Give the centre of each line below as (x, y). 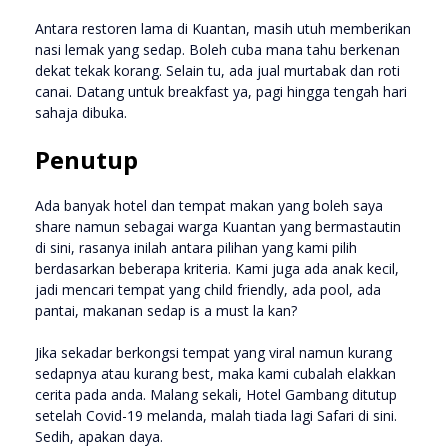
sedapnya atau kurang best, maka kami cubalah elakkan (215, 373)
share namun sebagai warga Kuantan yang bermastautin (218, 226)
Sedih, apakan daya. (101, 436)
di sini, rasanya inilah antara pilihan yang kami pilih (196, 247)
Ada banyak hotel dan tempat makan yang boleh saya (209, 205)
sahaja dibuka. (81, 112)
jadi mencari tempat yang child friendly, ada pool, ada (208, 289)
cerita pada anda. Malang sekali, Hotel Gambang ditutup (216, 394)
